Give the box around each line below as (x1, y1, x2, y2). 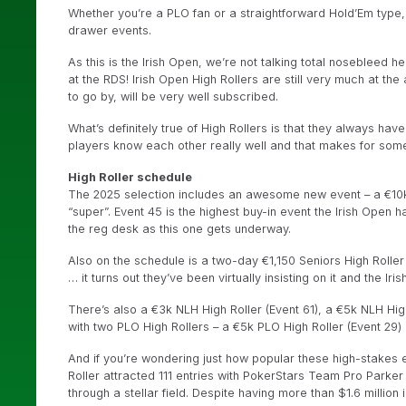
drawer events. (68, 23, 151, 37)
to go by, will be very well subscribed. (68, 89, 278, 103)
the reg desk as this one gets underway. (68, 221, 291, 236)
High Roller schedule (68, 169, 192, 184)
